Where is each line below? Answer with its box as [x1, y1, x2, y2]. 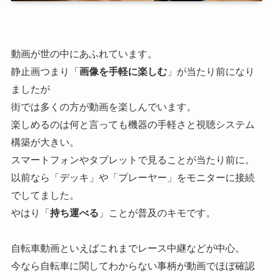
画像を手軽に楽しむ [79, 65, 167, 77]
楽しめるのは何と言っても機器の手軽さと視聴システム [10, 118, 255, 130]
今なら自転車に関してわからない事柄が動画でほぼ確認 [10, 260, 255, 271]
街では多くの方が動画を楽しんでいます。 [10, 101, 196, 112]
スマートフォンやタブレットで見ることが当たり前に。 [10, 154, 255, 165]
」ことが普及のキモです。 [98, 207, 216, 218]
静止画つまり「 [10, 65, 79, 77]
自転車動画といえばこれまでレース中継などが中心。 [10, 242, 245, 253]
